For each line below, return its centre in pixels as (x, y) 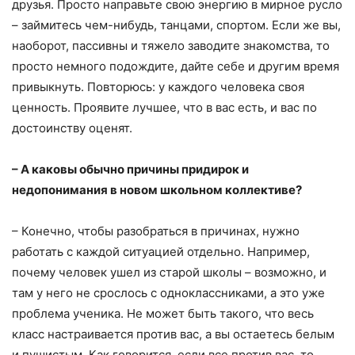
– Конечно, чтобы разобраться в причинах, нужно (156, 231)
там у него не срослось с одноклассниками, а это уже (168, 292)
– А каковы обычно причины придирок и (130, 169)
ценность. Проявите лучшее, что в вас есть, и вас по (164, 107)
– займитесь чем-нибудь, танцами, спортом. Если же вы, (176, 25)
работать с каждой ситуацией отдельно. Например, (161, 251)
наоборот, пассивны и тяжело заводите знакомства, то (171, 45)
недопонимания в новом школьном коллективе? (157, 189)
